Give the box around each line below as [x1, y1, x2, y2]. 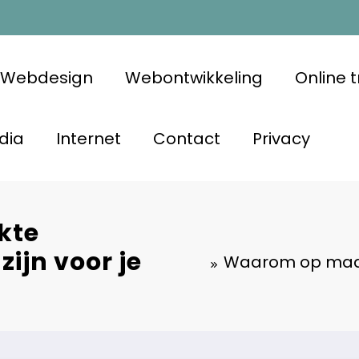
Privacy [252, 127, 310, 150]
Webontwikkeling [124, 66, 263, 89]
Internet [55, 127, 121, 150]
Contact [152, 127, 220, 150]
